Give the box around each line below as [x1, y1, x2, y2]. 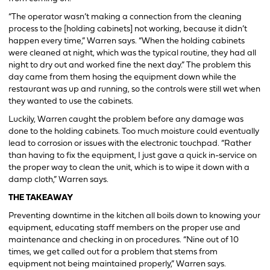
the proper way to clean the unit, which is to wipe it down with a [8, 163, 250, 172]
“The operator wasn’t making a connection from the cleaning [8, 12, 242, 22]
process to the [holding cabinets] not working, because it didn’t [8, 24, 247, 34]
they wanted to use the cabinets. [8, 96, 133, 106]
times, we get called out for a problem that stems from [8, 247, 218, 257]
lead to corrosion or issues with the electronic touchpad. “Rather [8, 139, 251, 148]
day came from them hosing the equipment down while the [8, 72, 236, 82]
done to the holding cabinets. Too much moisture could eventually [8, 127, 259, 136]
